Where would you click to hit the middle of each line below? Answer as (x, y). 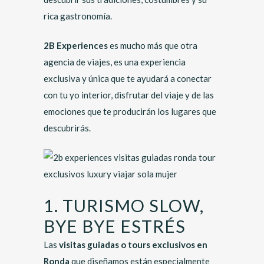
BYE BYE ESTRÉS (115, 226)
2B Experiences (76, 45)
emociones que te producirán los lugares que (130, 111)
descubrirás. (67, 128)
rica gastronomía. (78, 16)
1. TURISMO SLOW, (124, 205)
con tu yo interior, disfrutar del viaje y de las (129, 95)
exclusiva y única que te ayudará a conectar (128, 78)
